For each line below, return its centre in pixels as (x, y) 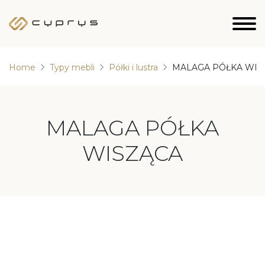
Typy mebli (72, 67)
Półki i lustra (133, 67)
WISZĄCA (132, 153)
